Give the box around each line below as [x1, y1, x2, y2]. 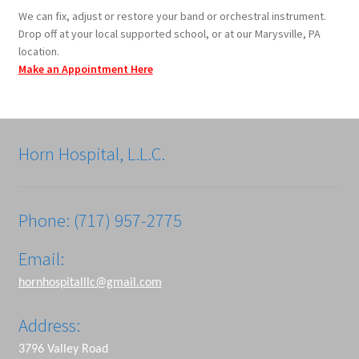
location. [18, 43, 59, 58]
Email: [18, 247, 64, 270]
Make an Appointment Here [18, 61, 153, 76]
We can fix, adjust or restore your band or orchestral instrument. [18, 8, 326, 23]
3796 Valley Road [18, 343, 108, 357]
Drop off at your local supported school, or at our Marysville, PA [18, 26, 321, 41]
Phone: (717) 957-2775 [18, 208, 182, 232]
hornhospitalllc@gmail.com [18, 276, 162, 289]
